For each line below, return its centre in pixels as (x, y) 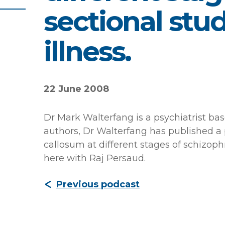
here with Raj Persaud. (95, 158)
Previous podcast (98, 184)
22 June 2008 (76, 89)
